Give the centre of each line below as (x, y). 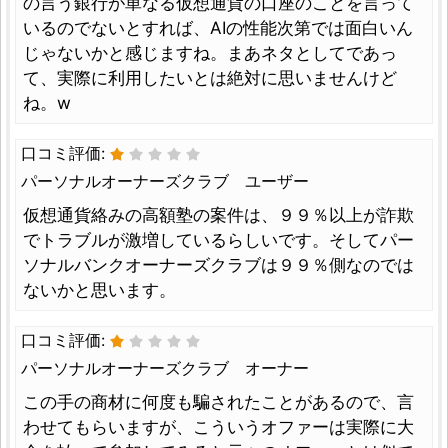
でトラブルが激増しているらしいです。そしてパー (218, 239)
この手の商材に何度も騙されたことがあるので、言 (218, 401)
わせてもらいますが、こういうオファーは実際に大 (218, 426)
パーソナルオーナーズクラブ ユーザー (165, 180)
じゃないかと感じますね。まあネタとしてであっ (210, 52)
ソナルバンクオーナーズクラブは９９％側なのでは (218, 264)
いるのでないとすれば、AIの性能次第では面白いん (218, 27)
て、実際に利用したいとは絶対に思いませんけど (210, 77)
